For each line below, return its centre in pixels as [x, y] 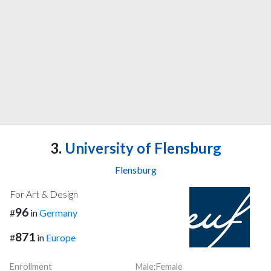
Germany [58, 213]
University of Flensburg [141, 148]
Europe [61, 238]
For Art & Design [44, 194]
